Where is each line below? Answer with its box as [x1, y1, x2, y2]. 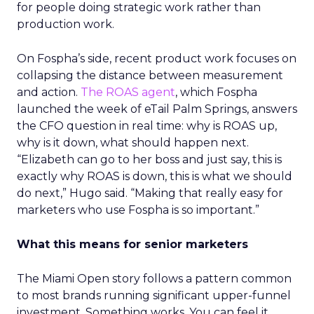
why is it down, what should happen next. [17, 136, 249, 149]
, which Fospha [175, 86, 257, 99]
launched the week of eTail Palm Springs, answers [17, 102, 297, 116]
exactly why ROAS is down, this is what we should [17, 170, 292, 183]
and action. [17, 86, 81, 99]
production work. [17, 18, 114, 31]
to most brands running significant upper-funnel [17, 289, 291, 302]
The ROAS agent [81, 86, 175, 99]
